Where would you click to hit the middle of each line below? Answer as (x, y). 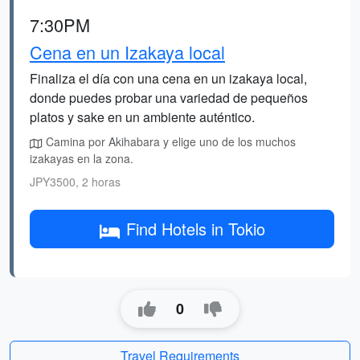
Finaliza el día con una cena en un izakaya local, (168, 78)
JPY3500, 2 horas (75, 182)
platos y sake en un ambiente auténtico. (142, 117)
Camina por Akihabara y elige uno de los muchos (169, 141)
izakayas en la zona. (82, 158)
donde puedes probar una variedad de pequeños (169, 98)
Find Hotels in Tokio (195, 229)
